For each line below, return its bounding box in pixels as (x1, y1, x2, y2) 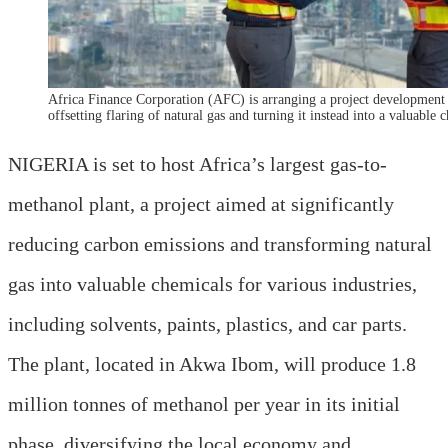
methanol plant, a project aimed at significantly (8, 192, 394, 215)
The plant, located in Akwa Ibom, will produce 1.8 (8, 352, 416, 375)
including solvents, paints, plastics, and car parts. (8, 312, 407, 335)
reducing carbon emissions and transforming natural (8, 232, 432, 255)
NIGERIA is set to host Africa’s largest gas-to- (8, 152, 387, 175)
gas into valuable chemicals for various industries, (8, 272, 417, 295)
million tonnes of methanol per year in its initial (8, 392, 400, 415)
